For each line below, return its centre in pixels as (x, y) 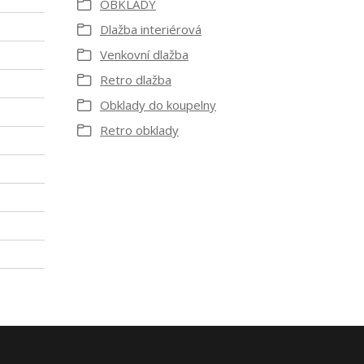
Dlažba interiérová (151, 29)
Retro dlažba (136, 80)
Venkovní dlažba (144, 54)
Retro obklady (139, 130)
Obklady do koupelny (158, 105)
